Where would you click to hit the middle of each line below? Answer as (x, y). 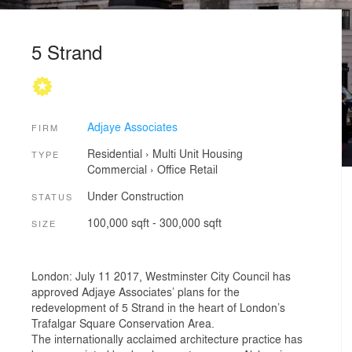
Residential (114, 154)
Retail (203, 169)
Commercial (117, 169)
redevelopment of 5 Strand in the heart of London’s (158, 307)
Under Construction (135, 195)
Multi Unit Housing (197, 154)
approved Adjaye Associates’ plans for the (136, 291)
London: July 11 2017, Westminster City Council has (161, 275)
